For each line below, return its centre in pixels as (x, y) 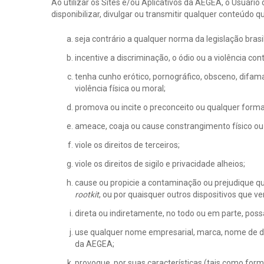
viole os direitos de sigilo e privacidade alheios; (160, 164)
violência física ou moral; (120, 88)
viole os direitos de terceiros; (127, 145)
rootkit (87, 194)
